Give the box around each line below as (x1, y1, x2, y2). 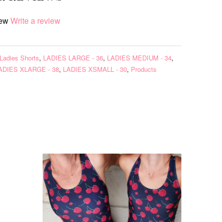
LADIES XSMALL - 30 (63, 64, 127, 74)
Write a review (10, 15, 60, 26)
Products (131, 64, 157, 74)
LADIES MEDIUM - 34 (107, 53, 171, 62)
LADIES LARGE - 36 (43, 53, 103, 62)
